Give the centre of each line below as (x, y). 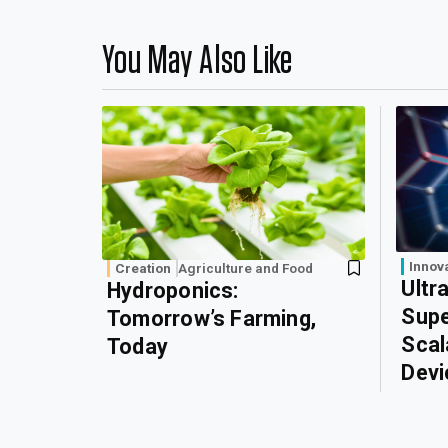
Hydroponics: (173, 291)
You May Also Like (197, 61)
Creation (143, 268)
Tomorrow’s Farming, (212, 319)
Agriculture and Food (245, 268)
